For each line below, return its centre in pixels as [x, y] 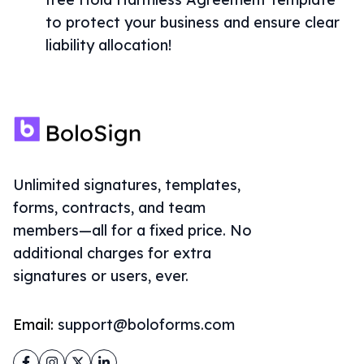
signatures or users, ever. [101, 276]
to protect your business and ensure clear [193, 22]
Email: [35, 325]
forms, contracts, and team [109, 208]
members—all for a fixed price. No [132, 230]
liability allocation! [108, 45]
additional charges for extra [112, 253]
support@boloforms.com [146, 325]
